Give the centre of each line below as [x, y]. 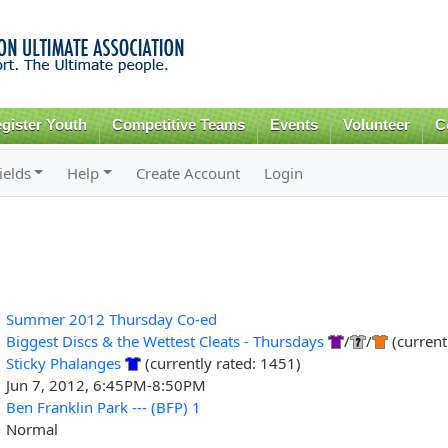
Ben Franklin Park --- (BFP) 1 [103, 406]
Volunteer [376, 125]
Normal [31, 428]
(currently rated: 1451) [220, 362]
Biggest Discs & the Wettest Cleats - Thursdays [166, 340]
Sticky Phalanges [63, 362]
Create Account [188, 172]
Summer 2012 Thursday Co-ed [111, 318]
